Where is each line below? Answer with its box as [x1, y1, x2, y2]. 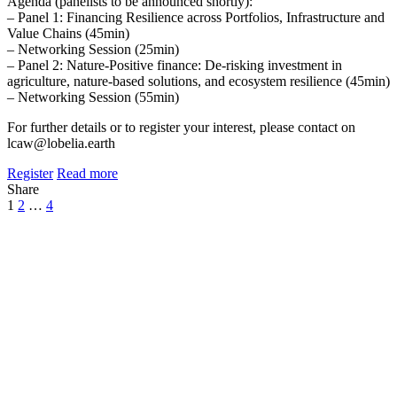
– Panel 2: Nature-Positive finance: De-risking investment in [7, 58, 342, 74]
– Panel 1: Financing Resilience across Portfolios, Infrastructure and [7, 10, 385, 26]
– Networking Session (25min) [7, 42, 179, 58]
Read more [57, 166, 118, 182]
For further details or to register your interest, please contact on [7, 120, 355, 136]
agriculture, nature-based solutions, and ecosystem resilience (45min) [7, 74, 390, 90]
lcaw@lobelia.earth [7, 136, 115, 152]
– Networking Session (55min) [7, 90, 179, 105]
